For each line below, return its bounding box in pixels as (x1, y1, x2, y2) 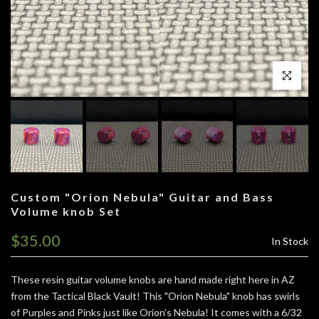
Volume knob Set (11, 204, 121, 218)
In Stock (271, 234, 308, 247)
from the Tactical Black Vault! (11, 289, 142, 302)
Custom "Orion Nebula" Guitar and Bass (11, 189, 274, 204)
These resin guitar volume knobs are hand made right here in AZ (11, 273, 295, 286)
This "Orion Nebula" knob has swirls (142, 289, 300, 302)
